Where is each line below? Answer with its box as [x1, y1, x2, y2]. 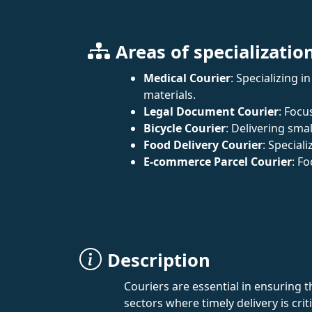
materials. [143, 87, 196, 102]
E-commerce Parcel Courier [143, 154, 292, 169]
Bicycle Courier [143, 120, 226, 136]
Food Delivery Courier [143, 137, 263, 153]
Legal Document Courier [143, 104, 279, 119]
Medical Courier [143, 70, 231, 86]
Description [107, 248, 210, 272]
